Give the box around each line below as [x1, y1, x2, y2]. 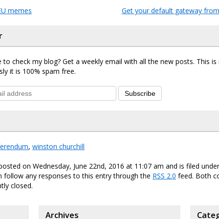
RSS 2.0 [153, 171, 176, 181]
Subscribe [125, 89, 155, 98]
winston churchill [32, 142, 85, 152]
